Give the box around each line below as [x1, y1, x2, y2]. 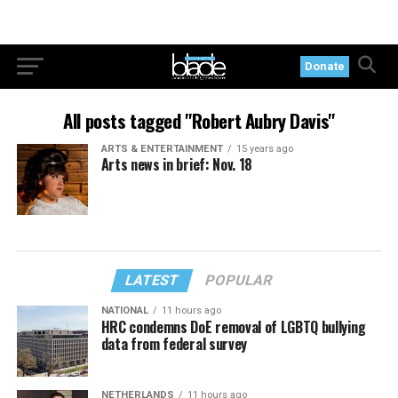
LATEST [123, 272, 182, 289]
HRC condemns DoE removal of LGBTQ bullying [100, 316, 366, 338]
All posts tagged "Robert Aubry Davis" [63, 107, 335, 134]
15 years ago [235, 143, 293, 155]
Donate [305, 60, 346, 73]
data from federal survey [100, 333, 247, 354]
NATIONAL [100, 305, 148, 316]
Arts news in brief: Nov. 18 [100, 154, 253, 175]
